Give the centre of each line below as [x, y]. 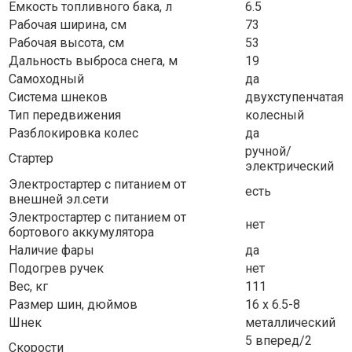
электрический [290, 167]
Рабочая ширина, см [68, 25]
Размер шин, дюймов [73, 305]
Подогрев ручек [56, 269]
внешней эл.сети [59, 200]
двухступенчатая [294, 97]
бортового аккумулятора [81, 233]
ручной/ [268, 152]
